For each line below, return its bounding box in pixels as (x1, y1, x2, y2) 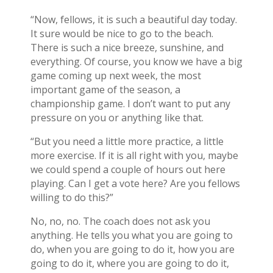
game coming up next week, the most (30, 69, 201, 83)
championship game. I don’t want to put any (30, 97, 230, 111)
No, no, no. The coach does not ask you (30, 214, 210, 229)
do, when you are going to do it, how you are (30, 243, 235, 257)
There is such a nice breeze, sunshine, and (30, 41, 224, 55)
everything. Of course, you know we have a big (30, 55, 243, 69)
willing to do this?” (30, 191, 113, 205)
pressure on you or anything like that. (30, 111, 204, 125)
